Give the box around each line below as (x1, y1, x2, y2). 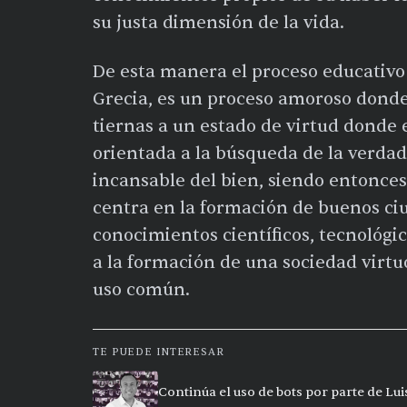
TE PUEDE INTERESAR (93, 345, 224, 359)
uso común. (93, 279, 190, 301)
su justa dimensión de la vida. (93, 12, 344, 34)
